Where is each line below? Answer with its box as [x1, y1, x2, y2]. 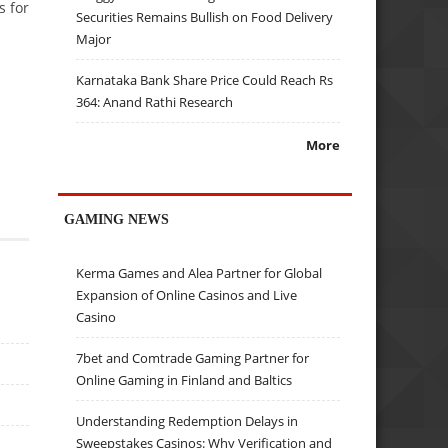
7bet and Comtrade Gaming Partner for [76, 349, 310, 368]
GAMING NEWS [64, 210, 170, 227]
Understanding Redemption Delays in [76, 412, 299, 431]
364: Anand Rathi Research [76, 93, 234, 112]
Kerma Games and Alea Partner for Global [76, 264, 323, 283]
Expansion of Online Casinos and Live [76, 286, 298, 305]
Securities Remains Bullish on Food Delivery [76, 8, 334, 27]
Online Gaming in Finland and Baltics [76, 371, 293, 390]
